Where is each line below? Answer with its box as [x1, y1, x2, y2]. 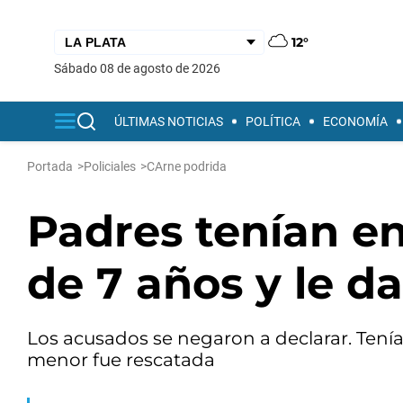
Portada [27, 159, 73, 174]
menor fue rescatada [27, 349, 215, 371]
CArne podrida [147, 159, 227, 174]
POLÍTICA [246, 114, 300, 129]
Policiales [84, 159, 136, 174]
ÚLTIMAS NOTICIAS [114, 114, 223, 129]
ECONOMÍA [323, 114, 388, 129]
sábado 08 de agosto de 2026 [61, 60, 220, 76]
